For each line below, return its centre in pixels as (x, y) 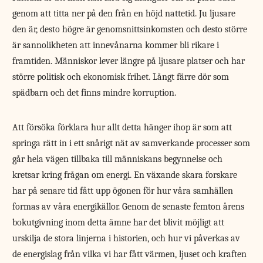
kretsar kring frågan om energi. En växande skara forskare (125, 175)
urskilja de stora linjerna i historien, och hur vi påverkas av (127, 239)
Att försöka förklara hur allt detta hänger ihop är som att (122, 128)
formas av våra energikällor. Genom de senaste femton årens (129, 207)
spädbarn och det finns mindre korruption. (95, 93)
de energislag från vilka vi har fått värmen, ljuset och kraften (130, 254)
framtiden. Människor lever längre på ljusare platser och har (129, 61)
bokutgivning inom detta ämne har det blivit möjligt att (119, 223)
